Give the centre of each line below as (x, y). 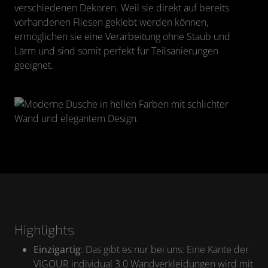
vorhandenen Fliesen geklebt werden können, (111, 22)
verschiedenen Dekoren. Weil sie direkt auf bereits (122, 8)
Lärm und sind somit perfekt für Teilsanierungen (116, 51)
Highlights (44, 230)
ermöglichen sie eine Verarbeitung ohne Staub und (122, 37)
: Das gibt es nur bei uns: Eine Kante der (165, 250)
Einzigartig (57, 250)
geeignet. (34, 66)
